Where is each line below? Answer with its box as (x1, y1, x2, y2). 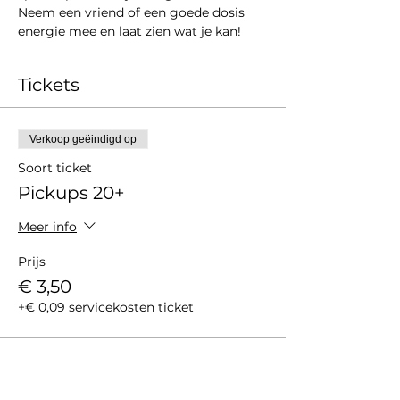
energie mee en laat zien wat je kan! (18, 23, 241, 39)
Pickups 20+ (18, 182, 125, 204)
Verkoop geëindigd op (29, 133, 137, 146)
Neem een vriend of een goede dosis (18, 4, 248, 21)
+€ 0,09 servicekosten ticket (18, 299, 194, 315)
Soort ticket (18, 160, 92, 176)
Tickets (18, 74, 79, 96)
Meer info (18, 218, 77, 235)
